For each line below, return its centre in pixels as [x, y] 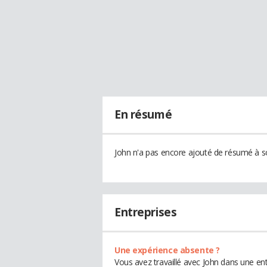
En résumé [143, 114]
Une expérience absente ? [167, 250]
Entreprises [146, 212]
